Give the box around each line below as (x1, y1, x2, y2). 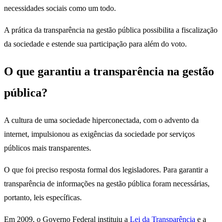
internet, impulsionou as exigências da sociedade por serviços (4, 130, 195, 139)
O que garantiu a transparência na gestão (4, 65, 214, 78)
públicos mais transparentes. (4, 144, 91, 153)
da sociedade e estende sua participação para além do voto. (4, 40, 191, 49)
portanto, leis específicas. (4, 193, 84, 202)
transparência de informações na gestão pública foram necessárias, (4, 179, 210, 188)
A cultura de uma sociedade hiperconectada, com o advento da (4, 116, 199, 125)
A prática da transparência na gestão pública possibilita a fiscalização (4, 26, 218, 35)
